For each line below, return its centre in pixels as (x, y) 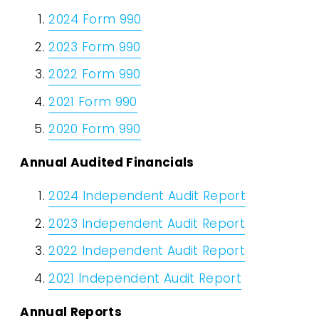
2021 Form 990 (93, 103)
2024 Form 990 (95, 21)
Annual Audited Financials (107, 164)
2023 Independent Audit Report (147, 225)
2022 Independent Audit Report (147, 252)
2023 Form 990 (95, 48)
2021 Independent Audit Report (145, 279)
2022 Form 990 (95, 76)
